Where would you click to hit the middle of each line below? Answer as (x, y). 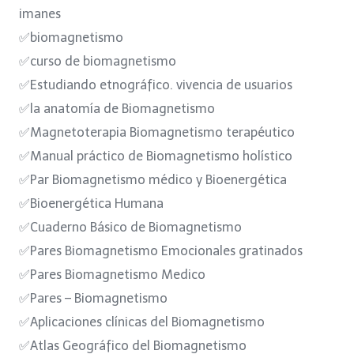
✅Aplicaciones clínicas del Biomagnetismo (142, 322)
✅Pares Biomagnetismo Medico (112, 274)
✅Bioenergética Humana (91, 203)
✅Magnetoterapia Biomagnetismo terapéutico (157, 132)
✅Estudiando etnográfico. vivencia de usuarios (156, 85)
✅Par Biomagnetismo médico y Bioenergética (153, 179)
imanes (40, 13)
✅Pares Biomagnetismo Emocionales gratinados (161, 250)
